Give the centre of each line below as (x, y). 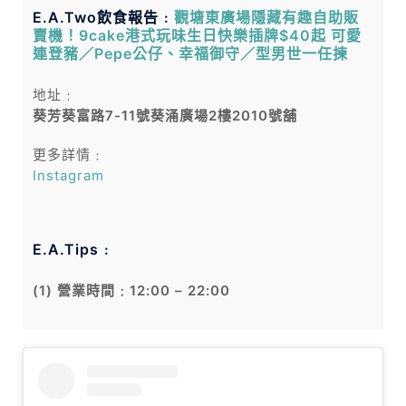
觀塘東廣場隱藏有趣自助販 (266, 18)
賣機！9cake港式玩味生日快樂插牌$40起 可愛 (197, 36)
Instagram (68, 176)
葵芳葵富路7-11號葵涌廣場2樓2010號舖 (165, 116)
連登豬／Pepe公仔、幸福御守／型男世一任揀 (190, 54)
